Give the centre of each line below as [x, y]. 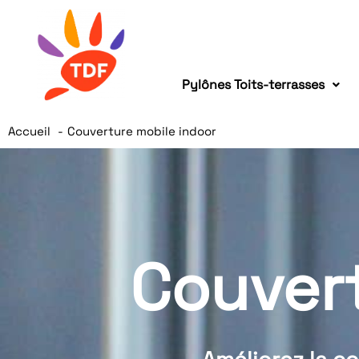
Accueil [29, 131]
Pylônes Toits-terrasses [253, 85]
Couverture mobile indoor [142, 131]
